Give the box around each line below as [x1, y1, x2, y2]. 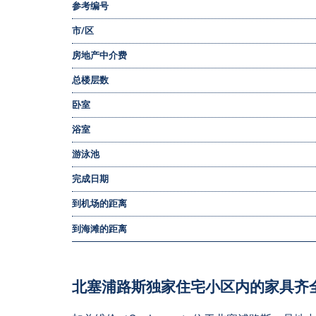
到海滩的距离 [72, 222, 127, 234]
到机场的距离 [72, 197, 127, 209]
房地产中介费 [72, 49, 127, 61]
